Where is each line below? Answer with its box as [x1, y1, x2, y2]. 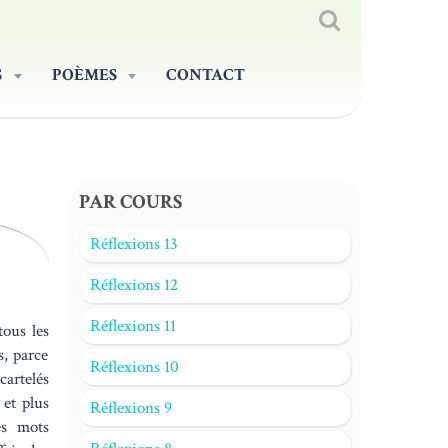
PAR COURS [78, 189, 182, 215]
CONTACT [166, 64, 245, 86]
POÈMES [51, 64, 120, 86]
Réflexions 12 [89, 274, 178, 296]
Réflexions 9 [89, 397, 172, 419]
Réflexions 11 [89, 315, 176, 337]
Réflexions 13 [89, 233, 178, 255]
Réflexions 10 [89, 356, 179, 378]
